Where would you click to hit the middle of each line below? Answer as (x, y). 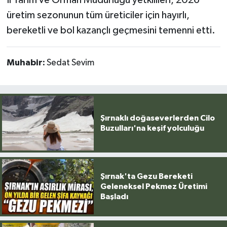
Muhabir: (26, 63)
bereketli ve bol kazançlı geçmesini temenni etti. (111, 30)
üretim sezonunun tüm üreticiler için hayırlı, (98, 15)
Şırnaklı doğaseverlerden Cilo (157, 118)
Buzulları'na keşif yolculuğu (152, 128)
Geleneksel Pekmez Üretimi (154, 187)
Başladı (114, 197)
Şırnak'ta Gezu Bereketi (146, 177)
